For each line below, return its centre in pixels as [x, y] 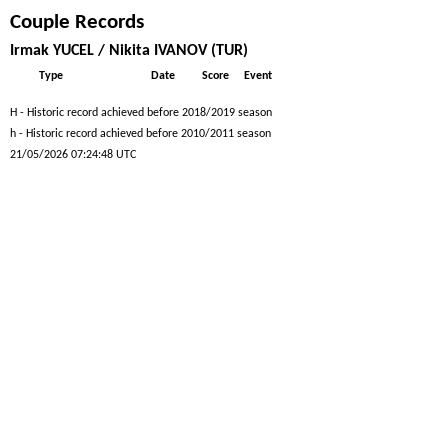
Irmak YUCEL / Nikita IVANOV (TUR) [129, 51]
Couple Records [77, 22]
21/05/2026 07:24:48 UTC [73, 155]
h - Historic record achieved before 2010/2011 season [140, 134]
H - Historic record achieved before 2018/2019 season [141, 113]
